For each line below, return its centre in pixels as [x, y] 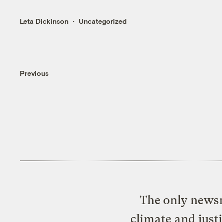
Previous [34, 73]
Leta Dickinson [44, 21]
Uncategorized [103, 21]
